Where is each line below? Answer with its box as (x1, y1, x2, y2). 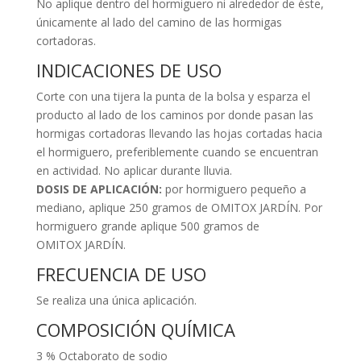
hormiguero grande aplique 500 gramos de (35, 218, 259, 234)
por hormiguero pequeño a (161, 180, 306, 197)
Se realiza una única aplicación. (35, 292, 197, 308)
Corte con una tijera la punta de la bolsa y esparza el (35, 88, 310, 104)
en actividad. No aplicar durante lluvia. (35, 162, 232, 178)
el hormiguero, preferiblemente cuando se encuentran (35, 143, 318, 160)
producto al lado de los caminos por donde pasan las (35, 106, 313, 122)
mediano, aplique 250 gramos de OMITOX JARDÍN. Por (35, 199, 322, 215)
